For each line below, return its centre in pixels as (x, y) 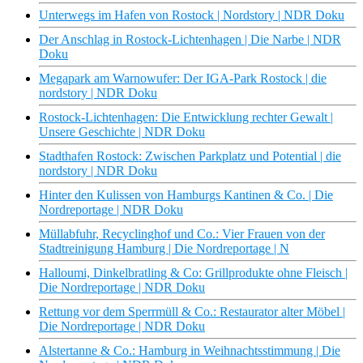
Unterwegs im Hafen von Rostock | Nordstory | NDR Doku (192, 15)
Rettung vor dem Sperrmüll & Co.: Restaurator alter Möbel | (192, 312)
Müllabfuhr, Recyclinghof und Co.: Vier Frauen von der (182, 234)
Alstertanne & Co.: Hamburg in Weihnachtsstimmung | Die (190, 351)
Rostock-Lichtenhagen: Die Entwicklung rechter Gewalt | (186, 117)
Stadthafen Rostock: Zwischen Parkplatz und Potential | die (190, 156)
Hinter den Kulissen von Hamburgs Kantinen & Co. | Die (186, 195)
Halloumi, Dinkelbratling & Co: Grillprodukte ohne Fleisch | (193, 273)
